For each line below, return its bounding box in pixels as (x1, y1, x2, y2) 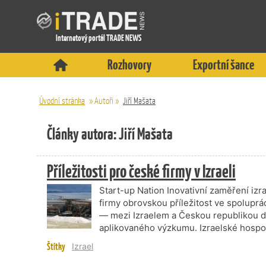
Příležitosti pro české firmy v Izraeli (47, 160, 236, 183)
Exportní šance (192, 56, 254, 74)
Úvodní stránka (39, 95, 85, 106)
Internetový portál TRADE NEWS (56, 31, 141, 43)
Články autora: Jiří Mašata (47, 123, 173, 144)
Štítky (47, 240, 65, 253)
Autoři (94, 95, 113, 106)
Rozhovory (107, 56, 152, 74)
